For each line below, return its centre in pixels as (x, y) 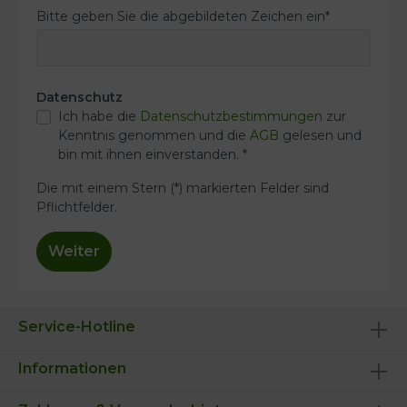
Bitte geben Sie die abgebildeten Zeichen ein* (183, 17)
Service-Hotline (77, 327)
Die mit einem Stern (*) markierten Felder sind (183, 189)
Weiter (74, 252)
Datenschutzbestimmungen (231, 117)
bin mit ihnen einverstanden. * (153, 155)
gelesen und (320, 136)
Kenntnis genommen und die (154, 136)
